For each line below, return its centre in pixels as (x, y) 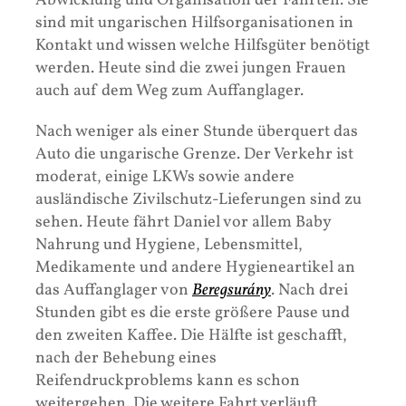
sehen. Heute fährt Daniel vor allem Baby (183, 223)
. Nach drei (309, 291)
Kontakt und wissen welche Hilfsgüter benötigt (203, 46)
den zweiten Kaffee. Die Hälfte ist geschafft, (191, 336)
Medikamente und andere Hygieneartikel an (195, 268)
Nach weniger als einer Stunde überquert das (197, 132)
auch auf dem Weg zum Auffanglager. (169, 92)
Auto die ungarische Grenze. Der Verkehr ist (194, 155)
